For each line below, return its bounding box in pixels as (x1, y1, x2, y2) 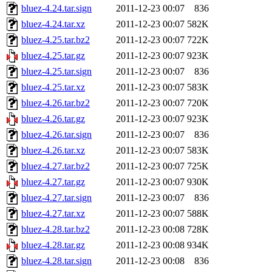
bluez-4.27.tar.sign (21, 192, 92, 203)
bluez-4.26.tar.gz (21, 114, 85, 124)
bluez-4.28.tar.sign (21, 256, 92, 267)
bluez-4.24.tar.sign (21, 3, 92, 14)
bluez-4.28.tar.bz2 (21, 224, 90, 235)
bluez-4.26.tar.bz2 (21, 98, 90, 109)
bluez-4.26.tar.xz (21, 145, 85, 156)
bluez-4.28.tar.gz (21, 240, 85, 251)
